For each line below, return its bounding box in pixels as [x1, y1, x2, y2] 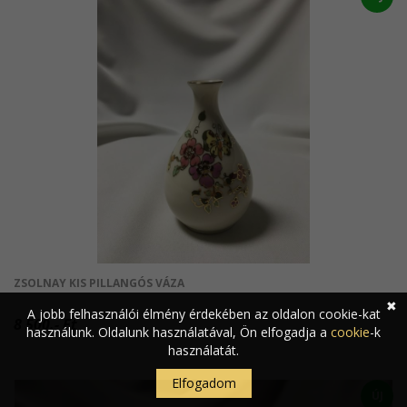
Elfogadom [171, 374, 236, 392]
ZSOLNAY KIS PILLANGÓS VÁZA [14, 275, 184, 291]
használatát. [168, 342, 239, 359]
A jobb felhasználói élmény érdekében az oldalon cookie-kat [26, 305, 381, 323]
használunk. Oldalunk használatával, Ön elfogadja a [26, 323, 331, 341]
